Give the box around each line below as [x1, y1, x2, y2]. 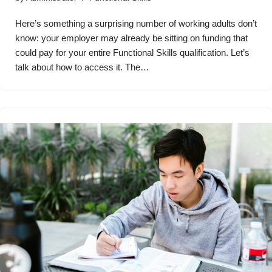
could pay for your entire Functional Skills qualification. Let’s [15, 47, 250, 58]
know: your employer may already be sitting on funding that [15, 33, 248, 44]
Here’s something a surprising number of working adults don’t [15, 18, 257, 29]
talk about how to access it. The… [15, 62, 152, 73]
